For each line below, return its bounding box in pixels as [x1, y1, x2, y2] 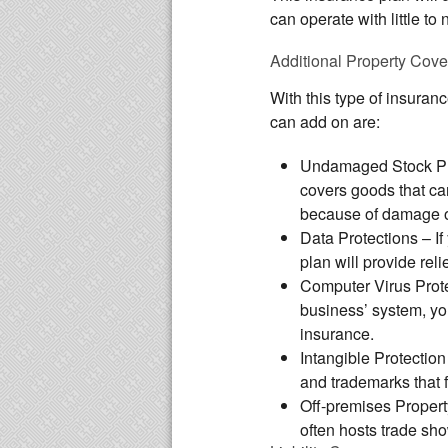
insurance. [300, 322, 374, 345]
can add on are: [270, 110, 380, 133]
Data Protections [300, 226, 418, 249]
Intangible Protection [300, 346, 446, 369]
